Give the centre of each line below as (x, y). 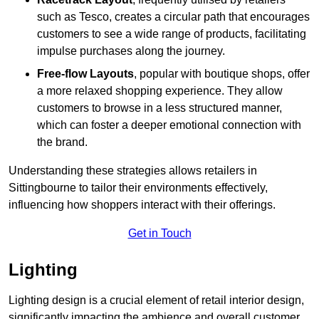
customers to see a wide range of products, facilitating (172, 34)
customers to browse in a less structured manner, (159, 108)
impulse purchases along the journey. (131, 51)
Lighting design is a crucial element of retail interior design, (156, 300)
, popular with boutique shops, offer (222, 74)
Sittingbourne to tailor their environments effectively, (138, 188)
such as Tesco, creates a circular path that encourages (173, 17)
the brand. (62, 142)
